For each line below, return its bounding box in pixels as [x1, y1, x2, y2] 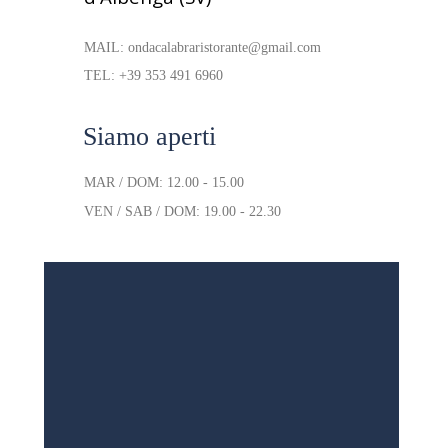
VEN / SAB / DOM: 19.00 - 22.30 [84, 204, 281, 219]
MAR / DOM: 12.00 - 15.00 [84, 175, 244, 190]
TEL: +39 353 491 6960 [84, 68, 223, 83]
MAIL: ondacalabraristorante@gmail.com [84, 40, 321, 55]
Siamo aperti [83, 122, 216, 151]
